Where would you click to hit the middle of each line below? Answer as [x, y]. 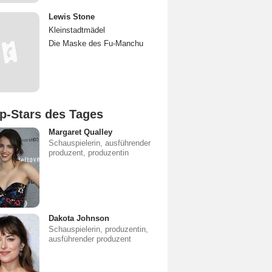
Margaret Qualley [80, 132]
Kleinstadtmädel [77, 30]
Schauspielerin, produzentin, [98, 229]
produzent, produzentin [89, 153]
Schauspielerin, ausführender [100, 143]
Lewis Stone [72, 17]
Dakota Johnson [79, 218]
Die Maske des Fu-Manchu [96, 43]
